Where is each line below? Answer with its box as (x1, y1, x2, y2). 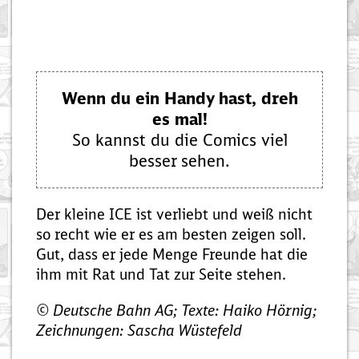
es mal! (151, 109, 208, 130)
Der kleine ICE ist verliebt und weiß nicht (36, 205, 313, 224)
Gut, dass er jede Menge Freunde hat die (36, 245, 308, 264)
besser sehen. (129, 151, 230, 171)
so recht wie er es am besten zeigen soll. (36, 225, 306, 244)
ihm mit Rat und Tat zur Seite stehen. (36, 265, 286, 284)
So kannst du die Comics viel (71, 130, 288, 151)
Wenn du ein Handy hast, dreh (61, 88, 298, 109)
